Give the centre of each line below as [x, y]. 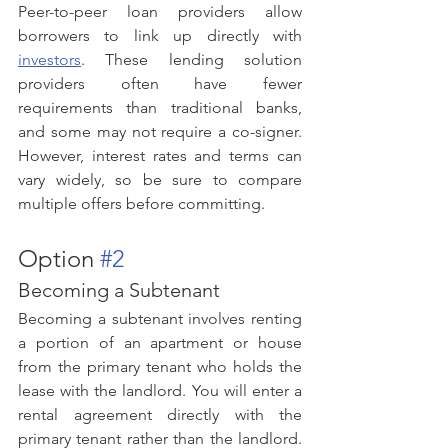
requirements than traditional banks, [160, 107]
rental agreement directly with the [160, 414]
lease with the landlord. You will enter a [160, 390]
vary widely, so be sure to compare [160, 179]
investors [49, 59]
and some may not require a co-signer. [160, 131]
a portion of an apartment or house [160, 342]
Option [59, 258]
